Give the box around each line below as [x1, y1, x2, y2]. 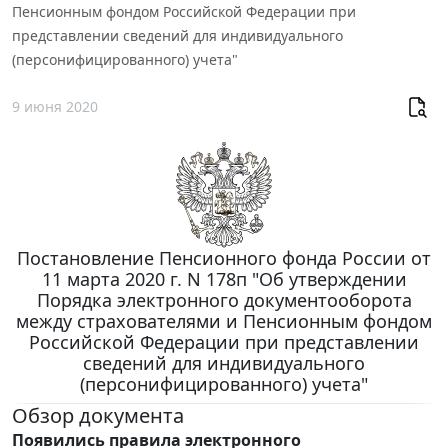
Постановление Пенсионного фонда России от [17, 245, 431, 270]
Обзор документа [12, 401, 184, 429]
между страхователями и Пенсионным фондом [16, 308, 432, 333]
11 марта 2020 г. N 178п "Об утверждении [41, 266, 407, 291]
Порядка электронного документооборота [36, 287, 412, 312]
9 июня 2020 [12, 97, 98, 117]
